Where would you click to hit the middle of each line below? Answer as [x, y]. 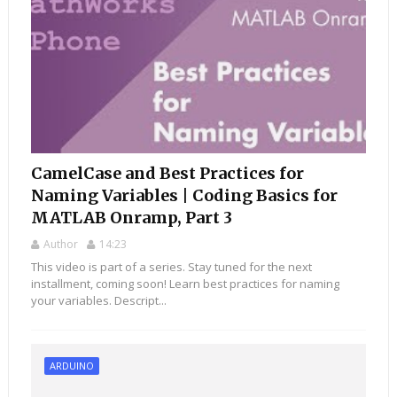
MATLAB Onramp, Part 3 [131, 218]
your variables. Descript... [98, 301]
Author [60, 245]
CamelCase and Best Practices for [167, 174]
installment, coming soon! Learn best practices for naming [185, 284]
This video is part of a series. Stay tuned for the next [171, 267]
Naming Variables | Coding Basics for [184, 196]
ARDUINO [71, 366]
